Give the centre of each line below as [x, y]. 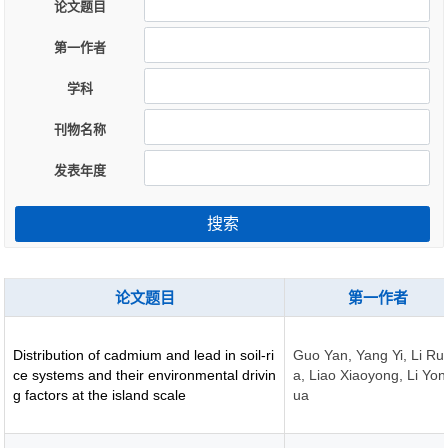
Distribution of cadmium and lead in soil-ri [144, 355]
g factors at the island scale [100, 395]
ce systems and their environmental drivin [145, 375]
